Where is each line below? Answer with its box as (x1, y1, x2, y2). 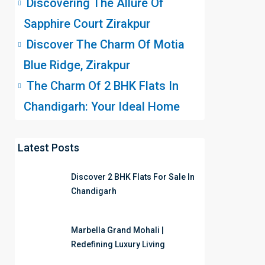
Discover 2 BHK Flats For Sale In (71, 172, 195, 182)
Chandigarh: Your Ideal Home (24, 99, 180, 114)
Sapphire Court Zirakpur (24, 17, 150, 31)
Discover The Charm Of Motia (27, 37, 185, 51)
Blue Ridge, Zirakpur (24, 58, 130, 72)
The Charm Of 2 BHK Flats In (27, 79, 179, 93)
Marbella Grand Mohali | (71, 225, 164, 235)
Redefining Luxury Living (71, 240, 165, 249)
